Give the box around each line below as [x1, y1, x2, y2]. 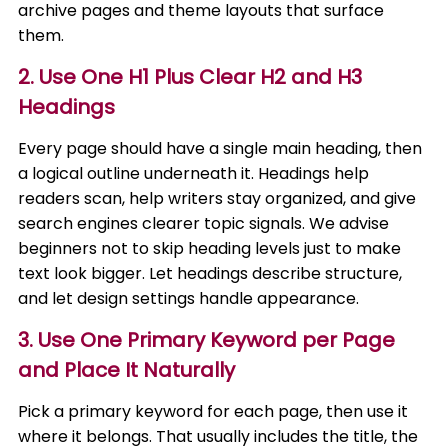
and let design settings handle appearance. [18, 287, 360, 310]
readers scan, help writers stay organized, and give [18, 187, 417, 210]
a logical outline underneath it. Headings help [18, 162, 370, 185]
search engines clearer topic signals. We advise [18, 212, 390, 235]
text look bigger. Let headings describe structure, [18, 262, 403, 285]
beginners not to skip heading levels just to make [18, 237, 402, 260]
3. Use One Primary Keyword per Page [18, 326, 396, 354]
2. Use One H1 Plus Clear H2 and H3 [18, 63, 363, 91]
